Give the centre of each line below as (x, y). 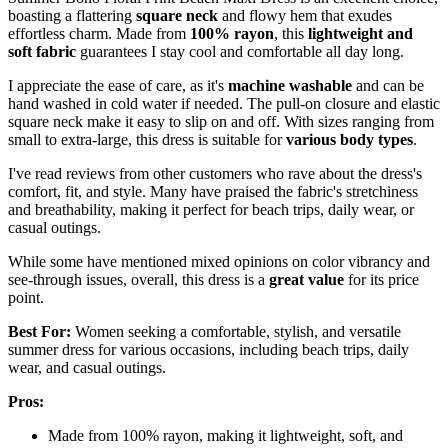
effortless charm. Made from (99, 33)
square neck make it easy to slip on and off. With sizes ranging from (221, 121)
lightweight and (360, 33)
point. (26, 297)
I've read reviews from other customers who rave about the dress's (215, 173)
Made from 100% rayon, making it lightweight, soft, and (225, 435)
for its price (381, 279)
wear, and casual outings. (87, 367)
